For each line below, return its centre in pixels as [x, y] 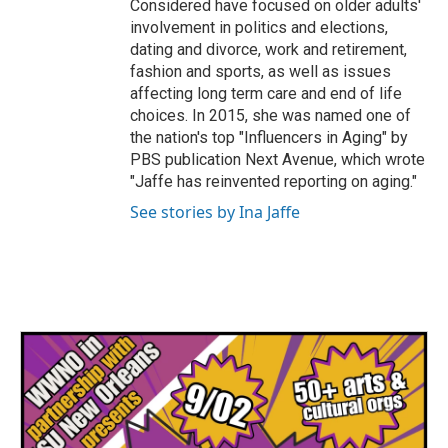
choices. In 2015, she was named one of [270, 116]
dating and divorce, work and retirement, [268, 50]
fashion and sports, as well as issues [260, 72]
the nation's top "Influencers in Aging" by [269, 138]
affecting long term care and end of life [266, 94]
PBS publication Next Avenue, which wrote [277, 160]
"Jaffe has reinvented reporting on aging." [273, 182]
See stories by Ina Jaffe [215, 212]
